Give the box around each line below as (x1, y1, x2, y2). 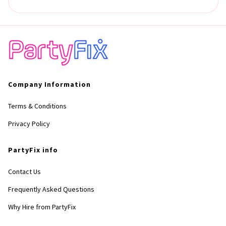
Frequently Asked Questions (8, 185, 94, 194)
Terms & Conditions (8, 101, 67, 110)
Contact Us (8, 167, 41, 176)
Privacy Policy (8, 119, 50, 128)
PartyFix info (8, 145, 58, 154)
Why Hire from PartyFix (8, 202, 76, 211)
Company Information (8, 80, 91, 89)
